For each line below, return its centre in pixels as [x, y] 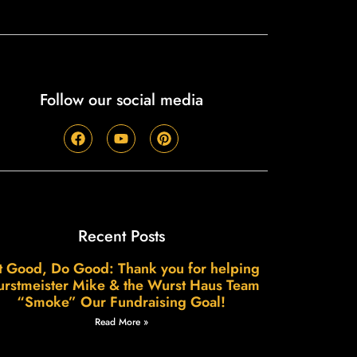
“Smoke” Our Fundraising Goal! [122, 302]
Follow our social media [121, 100]
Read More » [121, 322]
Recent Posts [121, 236]
